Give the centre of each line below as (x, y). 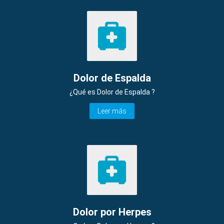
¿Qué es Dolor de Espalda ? (112, 92)
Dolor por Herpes (112, 212)
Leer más (112, 111)
